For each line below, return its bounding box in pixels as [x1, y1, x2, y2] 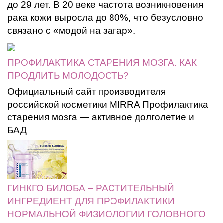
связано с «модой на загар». [7, 25, 135, 36]
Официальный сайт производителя [7, 86, 166, 97]
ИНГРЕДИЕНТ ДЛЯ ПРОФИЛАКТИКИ [7, 196, 175, 206]
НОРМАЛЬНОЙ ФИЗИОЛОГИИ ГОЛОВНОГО [7, 209, 206, 219]
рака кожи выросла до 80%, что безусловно [7, 12, 203, 23]
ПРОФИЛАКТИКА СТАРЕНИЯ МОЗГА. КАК [7, 57, 197, 68]
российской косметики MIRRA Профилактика [7, 99, 208, 110]
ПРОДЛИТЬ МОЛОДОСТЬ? [7, 70, 129, 81]
